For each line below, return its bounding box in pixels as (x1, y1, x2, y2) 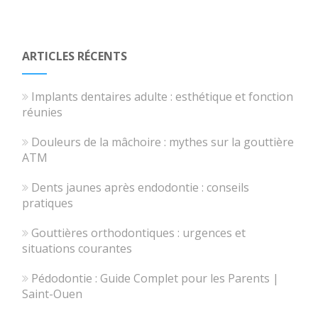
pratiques (22, 195, 74, 212)
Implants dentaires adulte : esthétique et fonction (31, 89, 294, 105)
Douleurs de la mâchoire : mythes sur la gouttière (31, 134, 295, 150)
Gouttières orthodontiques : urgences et (31, 225, 246, 241)
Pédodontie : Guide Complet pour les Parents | (31, 270, 280, 287)
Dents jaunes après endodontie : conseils (31, 180, 250, 196)
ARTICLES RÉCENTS (22, 48, 128, 65)
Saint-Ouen (22, 286, 83, 302)
